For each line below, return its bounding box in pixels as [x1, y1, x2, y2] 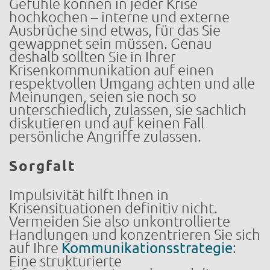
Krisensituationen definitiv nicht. [9, 199, 218, 216]
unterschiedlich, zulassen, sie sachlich [9, 101, 246, 118]
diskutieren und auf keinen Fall [9, 115, 204, 131]
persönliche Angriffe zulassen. [9, 128, 201, 145]
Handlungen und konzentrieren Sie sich [9, 226, 260, 243]
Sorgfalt [9, 157, 76, 174]
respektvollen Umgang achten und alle [9, 75, 255, 92]
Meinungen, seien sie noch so [9, 88, 196, 105]
